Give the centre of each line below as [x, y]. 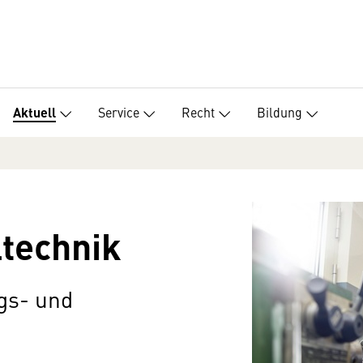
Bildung [280, 111]
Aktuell [34, 113]
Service [119, 111]
